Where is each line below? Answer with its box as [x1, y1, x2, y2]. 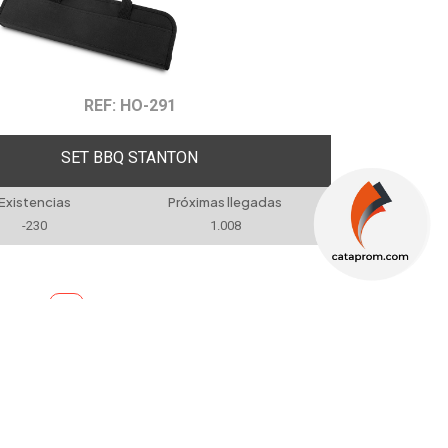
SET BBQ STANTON [61, 147, 199, 167]
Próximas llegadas [168, 194, 283, 210]
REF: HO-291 [83, 96, 176, 115]
